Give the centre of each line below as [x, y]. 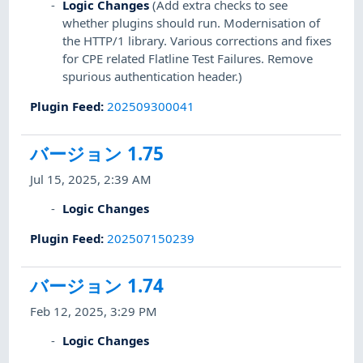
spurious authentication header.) [153, 77]
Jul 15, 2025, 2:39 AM [91, 179]
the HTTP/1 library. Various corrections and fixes [197, 41]
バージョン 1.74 [97, 285]
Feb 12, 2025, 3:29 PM [94, 312]
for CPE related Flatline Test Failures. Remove [188, 59]
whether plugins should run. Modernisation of [192, 23]
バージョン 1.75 [97, 153]
